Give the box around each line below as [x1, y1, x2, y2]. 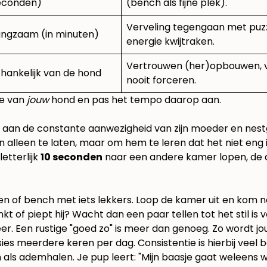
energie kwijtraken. [126, 35, 215, 49]
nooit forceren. [126, 73, 196, 88]
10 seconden [41, 150, 103, 164]
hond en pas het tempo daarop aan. [49, 93, 221, 107]
